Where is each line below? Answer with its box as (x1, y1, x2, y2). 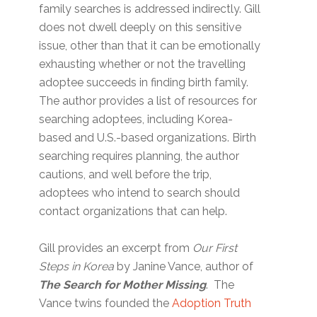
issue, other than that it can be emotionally (39, 39, 261, 53)
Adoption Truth (172, 296, 252, 311)
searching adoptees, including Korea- (39, 113, 234, 127)
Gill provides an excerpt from (39, 241, 193, 255)
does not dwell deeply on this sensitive (39, 21, 242, 35)
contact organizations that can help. (39, 204, 228, 219)
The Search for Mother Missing (39, 278, 207, 292)
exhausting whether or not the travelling (39, 57, 246, 71)
